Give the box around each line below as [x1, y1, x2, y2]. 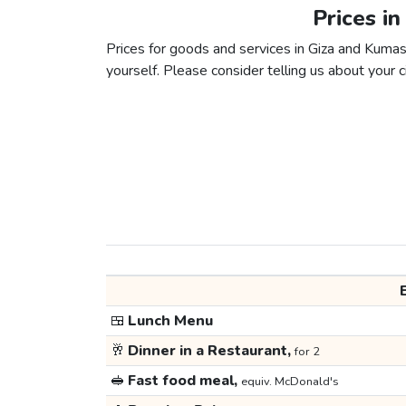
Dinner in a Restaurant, [124, 341, 295, 362]
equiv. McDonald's [240, 373, 339, 391]
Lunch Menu [124, 311, 213, 332]
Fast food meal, [124, 371, 241, 391]
